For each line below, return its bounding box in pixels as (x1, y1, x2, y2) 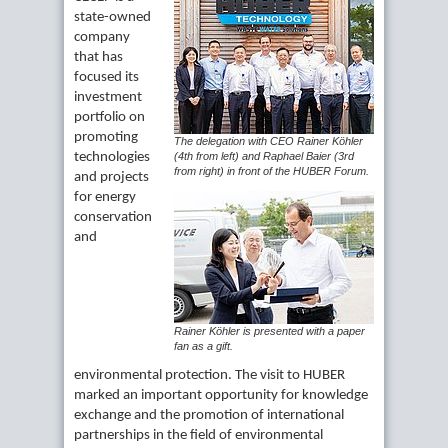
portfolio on (74, 110, 145, 126)
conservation (74, 210, 152, 226)
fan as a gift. (174, 340, 233, 353)
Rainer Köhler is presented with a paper (174, 325, 365, 338)
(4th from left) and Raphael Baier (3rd (174, 150, 354, 163)
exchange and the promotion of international (74, 408, 344, 424)
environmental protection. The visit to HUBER (74, 368, 345, 384)
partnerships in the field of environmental (74, 428, 323, 444)
